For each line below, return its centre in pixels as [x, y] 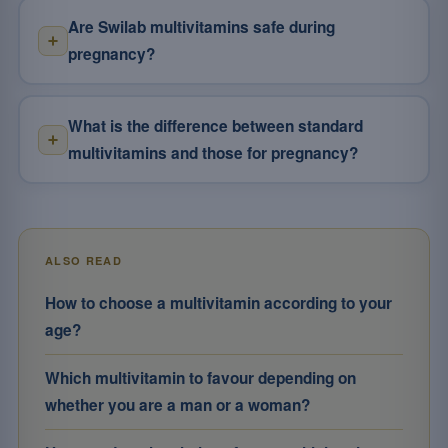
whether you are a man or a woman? [177, 405]
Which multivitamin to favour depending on [200, 378]
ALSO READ [83, 260]
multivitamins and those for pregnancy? [212, 152]
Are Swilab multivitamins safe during [201, 26]
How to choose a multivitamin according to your [218, 303]
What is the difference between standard [215, 125]
